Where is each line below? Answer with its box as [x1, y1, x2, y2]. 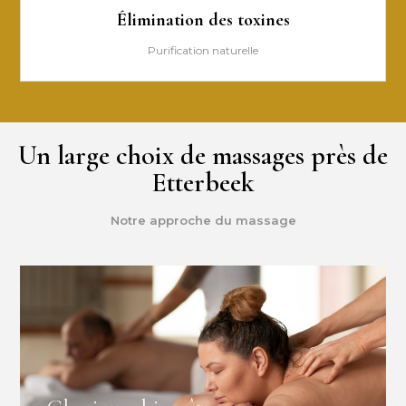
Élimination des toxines [116, 9, 290, 32]
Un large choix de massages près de [18, 139, 388, 173]
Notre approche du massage [110, 213, 296, 228]
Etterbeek [151, 166, 255, 200]
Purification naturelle [148, 43, 258, 58]
